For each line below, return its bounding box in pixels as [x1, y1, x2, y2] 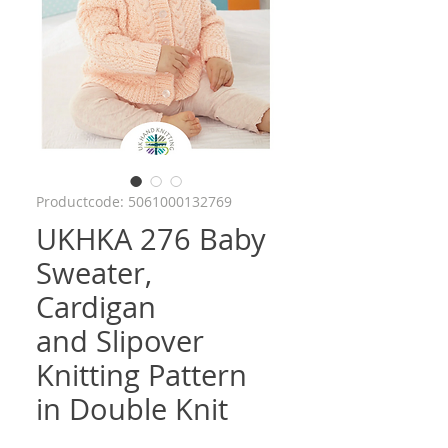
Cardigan [36, 288, 156, 327]
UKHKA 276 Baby [36, 220, 266, 259]
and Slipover [36, 322, 204, 361]
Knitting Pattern [36, 356, 255, 395]
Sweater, [36, 254, 152, 293]
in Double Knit [36, 390, 228, 429]
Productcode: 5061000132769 [36, 192, 232, 212]
